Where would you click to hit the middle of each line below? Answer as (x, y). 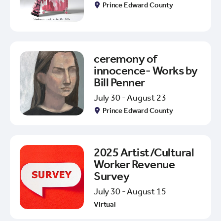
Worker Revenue (134, 164)
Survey (112, 176)
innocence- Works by (146, 70)
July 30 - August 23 (130, 97)
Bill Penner (119, 82)
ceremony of (125, 58)
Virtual (105, 204)
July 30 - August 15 (130, 191)
